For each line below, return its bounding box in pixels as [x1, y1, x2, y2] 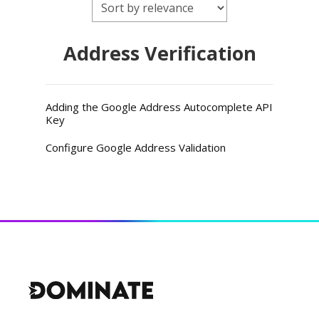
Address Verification [63, 40, 256, 66]
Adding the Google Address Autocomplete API [46, 100, 273, 114]
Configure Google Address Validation [46, 140, 226, 155]
